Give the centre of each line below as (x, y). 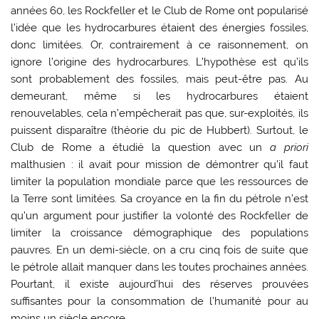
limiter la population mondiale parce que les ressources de (159, 182)
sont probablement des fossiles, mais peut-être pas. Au (159, 79)
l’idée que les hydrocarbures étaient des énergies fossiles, (159, 28)
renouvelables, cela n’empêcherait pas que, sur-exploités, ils (159, 114)
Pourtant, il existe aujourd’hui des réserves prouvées (159, 284)
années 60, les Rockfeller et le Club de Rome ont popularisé (159, 11)
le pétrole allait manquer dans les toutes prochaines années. (159, 267)
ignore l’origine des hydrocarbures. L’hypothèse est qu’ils (159, 62)
